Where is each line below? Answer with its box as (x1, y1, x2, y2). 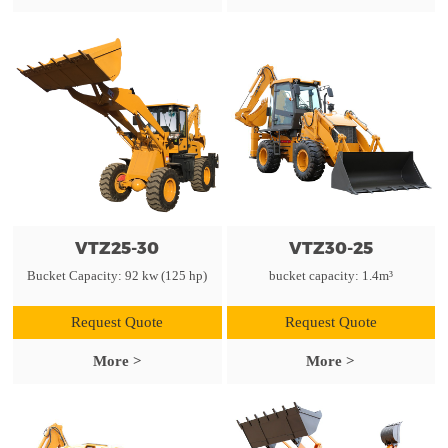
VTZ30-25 (288, 237, 373, 258)
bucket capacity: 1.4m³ (268, 267, 393, 283)
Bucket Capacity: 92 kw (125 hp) (27, 267, 208, 283)
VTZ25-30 (75, 237, 160, 258)
